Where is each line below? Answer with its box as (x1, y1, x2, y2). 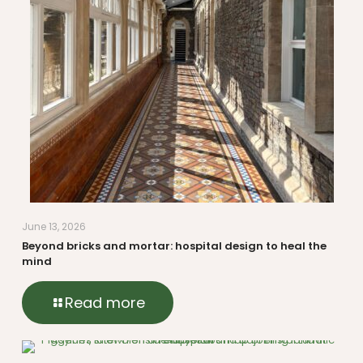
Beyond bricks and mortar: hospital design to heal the (22, 237, 327, 254)
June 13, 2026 (22, 219, 86, 233)
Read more (65, 292, 145, 313)
